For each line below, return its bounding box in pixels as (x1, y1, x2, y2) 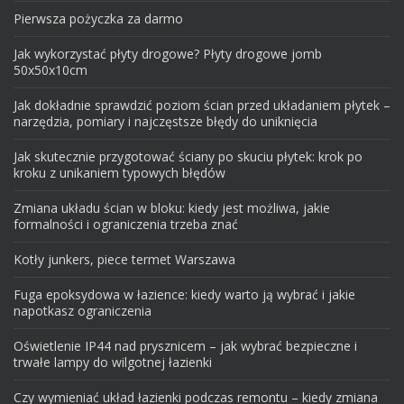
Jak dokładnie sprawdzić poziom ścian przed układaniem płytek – (14, 96, 390, 114)
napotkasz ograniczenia (14, 301, 151, 319)
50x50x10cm (14, 60, 87, 78)
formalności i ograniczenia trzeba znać (14, 215, 238, 233)
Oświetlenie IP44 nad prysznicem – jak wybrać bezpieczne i (14, 336, 357, 354)
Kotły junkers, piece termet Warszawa (14, 250, 235, 268)
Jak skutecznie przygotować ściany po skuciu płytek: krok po (14, 147, 363, 165)
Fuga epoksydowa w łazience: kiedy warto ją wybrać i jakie (14, 285, 355, 303)
